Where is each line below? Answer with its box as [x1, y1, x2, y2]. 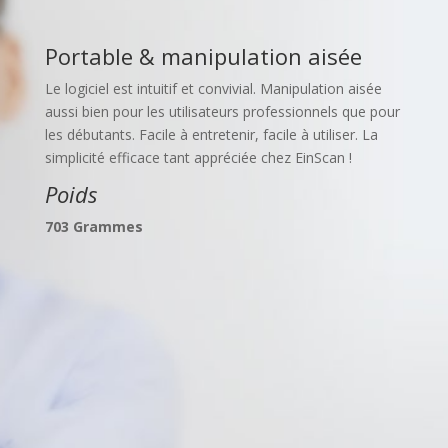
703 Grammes [44, 217, 143, 236]
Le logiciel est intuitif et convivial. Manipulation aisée [44, 79, 382, 98]
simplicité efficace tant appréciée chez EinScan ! [44, 148, 352, 167]
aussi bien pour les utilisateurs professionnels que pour [44, 102, 400, 121]
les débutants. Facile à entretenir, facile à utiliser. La [44, 125, 378, 144]
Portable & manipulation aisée [44, 41, 362, 71]
